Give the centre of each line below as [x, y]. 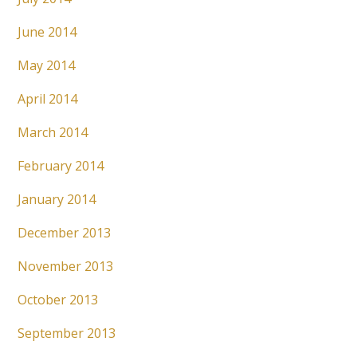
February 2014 [61, 166]
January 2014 [57, 200]
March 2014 [53, 133]
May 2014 [47, 66]
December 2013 [65, 233]
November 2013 [66, 267]
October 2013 [58, 300]
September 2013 [67, 333]
